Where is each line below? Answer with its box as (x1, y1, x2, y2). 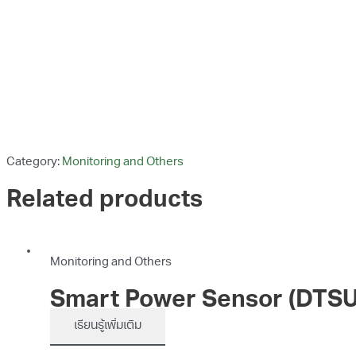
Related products (6, 188, 203, 214)
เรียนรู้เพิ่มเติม (74, 319, 141, 332)
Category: (6, 157, 62, 169)
